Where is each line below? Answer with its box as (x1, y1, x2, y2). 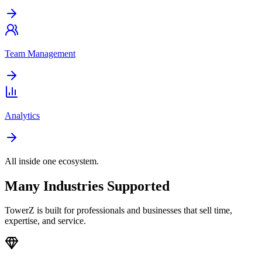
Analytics (5, 110, 40, 120)
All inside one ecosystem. (5, 156, 99, 166)
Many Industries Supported (5, 178, 170, 194)
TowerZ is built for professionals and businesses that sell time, (5, 205, 232, 216)
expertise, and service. (5, 216, 86, 226)
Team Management (5, 48, 75, 58)
